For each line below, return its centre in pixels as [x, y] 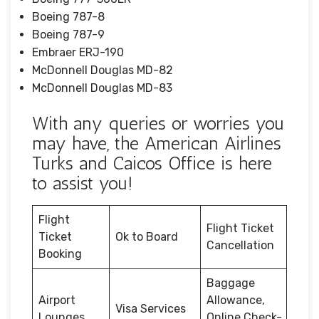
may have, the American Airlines [157, 143]
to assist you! [82, 183]
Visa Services [151, 308]
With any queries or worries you [158, 123]
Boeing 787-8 [68, 16]
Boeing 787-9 [68, 34]
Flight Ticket [240, 228]
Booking [60, 253]
